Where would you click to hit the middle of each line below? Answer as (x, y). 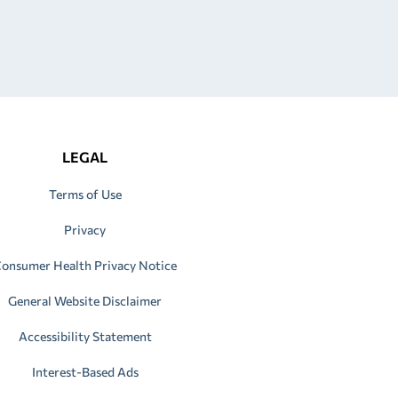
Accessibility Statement (85, 336)
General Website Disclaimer (85, 300)
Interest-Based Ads (85, 371)
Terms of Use (85, 194)
